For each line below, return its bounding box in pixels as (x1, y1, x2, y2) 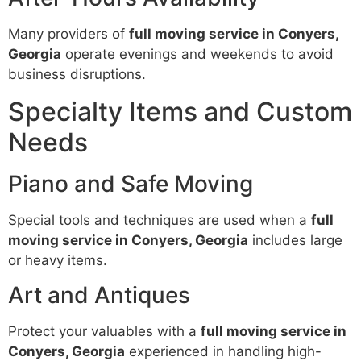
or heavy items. (8, 251, 107, 268)
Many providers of (8, 26, 129, 43)
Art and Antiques (8, 281, 190, 309)
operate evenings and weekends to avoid (61, 46, 334, 63)
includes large (248, 231, 342, 248)
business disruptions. (8, 66, 146, 83)
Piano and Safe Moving (8, 169, 253, 197)
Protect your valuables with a (8, 323, 201, 340)
